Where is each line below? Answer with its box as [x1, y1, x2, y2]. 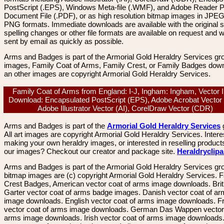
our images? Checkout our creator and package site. [4, 147, 177, 155]
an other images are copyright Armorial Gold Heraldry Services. [4, 69, 210, 78]
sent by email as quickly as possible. [4, 37, 123, 45]
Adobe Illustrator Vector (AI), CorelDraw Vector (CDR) [37, 104, 217, 112]
